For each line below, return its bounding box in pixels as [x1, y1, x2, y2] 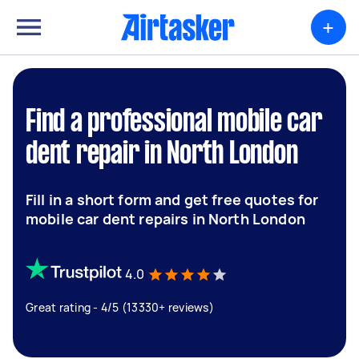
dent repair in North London [26, 140, 298, 169]
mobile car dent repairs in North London [26, 209, 305, 228]
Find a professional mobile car [26, 108, 322, 137]
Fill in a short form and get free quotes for [26, 190, 319, 209]
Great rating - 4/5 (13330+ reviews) [26, 300, 214, 315]
